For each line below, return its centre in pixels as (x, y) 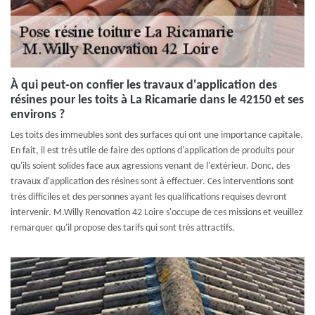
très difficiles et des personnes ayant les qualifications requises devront (149, 197)
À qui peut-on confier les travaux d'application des (144, 85)
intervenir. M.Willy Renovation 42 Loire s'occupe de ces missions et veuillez (157, 213)
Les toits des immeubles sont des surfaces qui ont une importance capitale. (157, 135)
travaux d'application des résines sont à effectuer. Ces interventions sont (152, 182)
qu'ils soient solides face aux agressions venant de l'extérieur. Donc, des (150, 166)
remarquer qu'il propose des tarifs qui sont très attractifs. (123, 228)
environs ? (38, 115)
